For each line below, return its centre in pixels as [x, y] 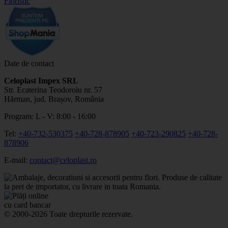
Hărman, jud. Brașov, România [54, 99]
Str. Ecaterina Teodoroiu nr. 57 [53, 90]
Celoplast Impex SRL [41, 80]
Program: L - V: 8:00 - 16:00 [50, 116]
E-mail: [17, 160]
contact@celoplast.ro [63, 160]
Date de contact [29, 63]
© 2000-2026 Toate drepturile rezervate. [68, 214]
